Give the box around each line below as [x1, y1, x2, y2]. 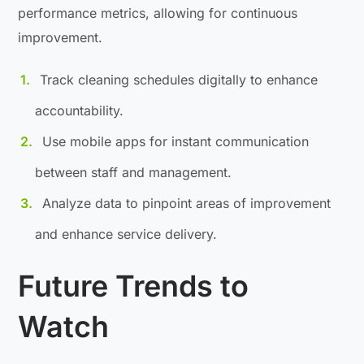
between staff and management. [35, 163, 232, 180]
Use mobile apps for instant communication [42, 132, 310, 149]
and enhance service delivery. [35, 225, 218, 242]
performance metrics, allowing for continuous [18, 4, 298, 21]
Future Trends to [18, 267, 249, 304]
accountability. [35, 102, 124, 119]
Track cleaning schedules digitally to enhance [40, 71, 318, 88]
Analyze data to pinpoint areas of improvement [42, 194, 331, 211]
